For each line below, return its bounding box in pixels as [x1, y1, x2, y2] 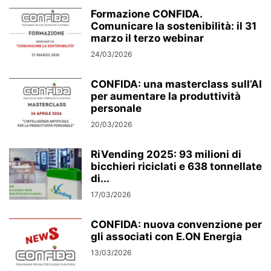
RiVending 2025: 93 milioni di [91, 148, 241, 160]
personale [91, 102, 142, 114]
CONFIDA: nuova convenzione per [91, 218, 262, 230]
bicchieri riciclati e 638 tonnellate [91, 160, 262, 172]
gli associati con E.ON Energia [91, 230, 242, 243]
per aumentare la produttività [91, 90, 241, 102]
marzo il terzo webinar [91, 32, 204, 44]
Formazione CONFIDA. [91, 8, 202, 20]
